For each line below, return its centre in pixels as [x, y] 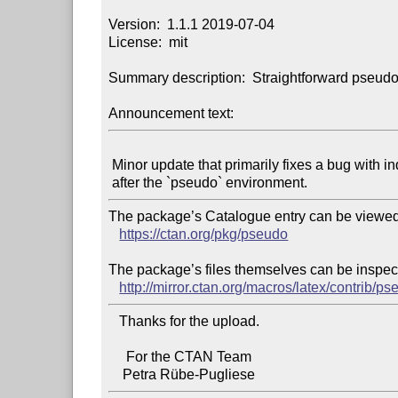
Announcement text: [171, 113]
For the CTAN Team [118, 356]
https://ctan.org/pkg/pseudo [204, 234]
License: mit [148, 42]
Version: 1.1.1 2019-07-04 [192, 24]
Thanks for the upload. [114, 321]
